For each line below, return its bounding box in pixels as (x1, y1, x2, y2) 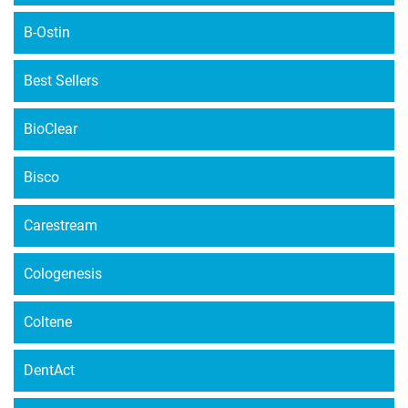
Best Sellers (24, 72, 98, 89)
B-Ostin (24, 24, 70, 41)
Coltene (24, 313, 72, 331)
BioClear (24, 120, 77, 138)
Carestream (24, 217, 97, 234)
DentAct (24, 362, 75, 379)
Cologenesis (24, 265, 102, 282)
